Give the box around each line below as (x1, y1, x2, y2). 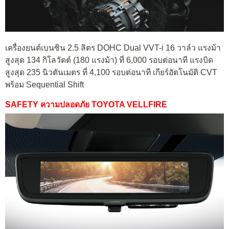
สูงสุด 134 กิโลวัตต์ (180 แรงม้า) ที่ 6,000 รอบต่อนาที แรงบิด (5, 55, 213, 64)
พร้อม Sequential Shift (5, 80, 84, 89)
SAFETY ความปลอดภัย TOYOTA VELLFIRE (5, 100, 167, 109)
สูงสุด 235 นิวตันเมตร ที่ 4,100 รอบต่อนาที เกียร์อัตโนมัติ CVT (5, 67, 217, 77)
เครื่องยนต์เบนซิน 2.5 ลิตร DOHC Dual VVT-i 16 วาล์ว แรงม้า (5, 43, 221, 52)
